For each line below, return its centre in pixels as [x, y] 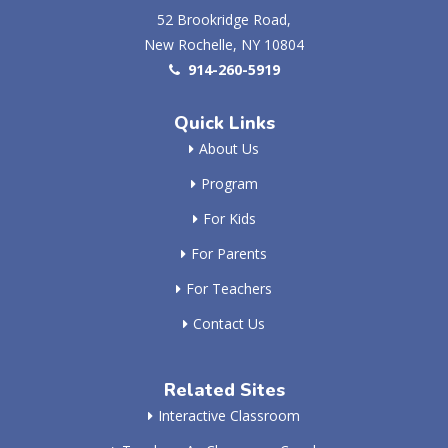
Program [229, 184]
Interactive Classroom [229, 416]
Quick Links [224, 123]
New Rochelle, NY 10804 [224, 45]
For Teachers [229, 289]
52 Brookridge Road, [224, 20]
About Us [229, 149]
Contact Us [229, 324]
